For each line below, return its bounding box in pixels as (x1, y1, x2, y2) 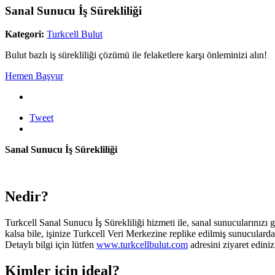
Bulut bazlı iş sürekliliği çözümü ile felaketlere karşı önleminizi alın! (5, 50, 267, 61)
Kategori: (5, 29, 44, 40)
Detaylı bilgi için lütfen (5, 239, 96, 250)
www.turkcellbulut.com (96, 239, 188, 250)
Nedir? (5, 188, 48, 205)
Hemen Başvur (5, 71, 63, 82)
